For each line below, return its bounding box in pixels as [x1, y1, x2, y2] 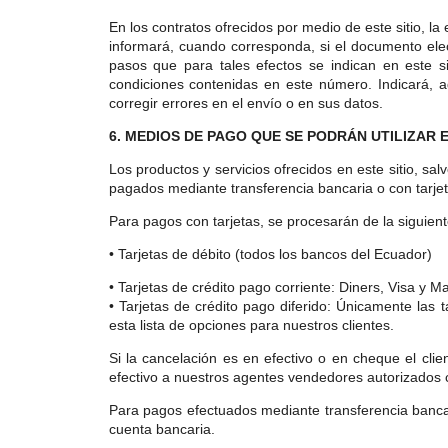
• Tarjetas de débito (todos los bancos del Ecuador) [108, 246, 432, 262]
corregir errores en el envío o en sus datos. [108, 95, 383, 111]
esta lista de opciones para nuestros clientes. [108, 317, 394, 333]
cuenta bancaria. [108, 421, 215, 437]
